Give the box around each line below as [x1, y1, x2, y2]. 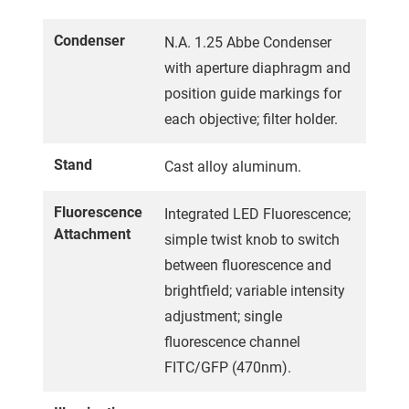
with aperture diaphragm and [164, 58, 351, 77]
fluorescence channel [164, 332, 300, 351]
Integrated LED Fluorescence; [164, 204, 351, 223]
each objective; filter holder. [164, 110, 338, 128]
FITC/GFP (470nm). [164, 358, 291, 376]
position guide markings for [164, 84, 341, 102]
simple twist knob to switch [164, 230, 340, 248]
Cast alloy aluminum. [164, 157, 301, 175]
